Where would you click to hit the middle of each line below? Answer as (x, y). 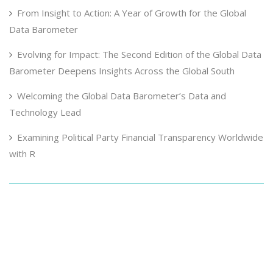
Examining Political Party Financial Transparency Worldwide (140, 137)
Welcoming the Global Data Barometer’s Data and (122, 96)
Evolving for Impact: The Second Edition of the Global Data (139, 54)
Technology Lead (45, 112)
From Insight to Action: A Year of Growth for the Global (132, 13)
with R (22, 154)
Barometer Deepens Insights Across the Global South (122, 71)
